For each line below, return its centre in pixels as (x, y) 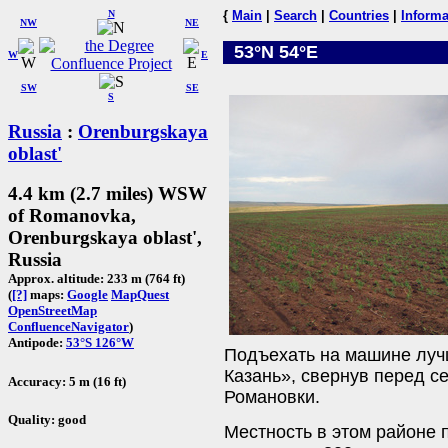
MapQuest (140, 295)
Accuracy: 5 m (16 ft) (67, 381)
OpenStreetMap (52, 311)
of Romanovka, (72, 216)
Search (295, 15)
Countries (359, 15)
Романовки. (272, 397)
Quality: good (47, 419)
